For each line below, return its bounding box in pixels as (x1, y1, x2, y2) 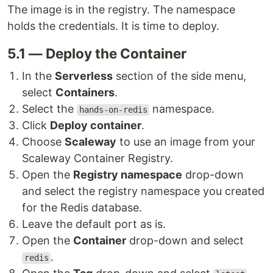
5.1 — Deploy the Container (7, 45, 186, 62)
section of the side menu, (113, 69, 246, 83)
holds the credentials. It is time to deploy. (7, 19, 219, 33)
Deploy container (50, 119, 141, 132)
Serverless (55, 69, 113, 83)
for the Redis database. (22, 201, 142, 214)
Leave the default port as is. (22, 218, 166, 231)
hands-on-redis (79, 105, 147, 115)
